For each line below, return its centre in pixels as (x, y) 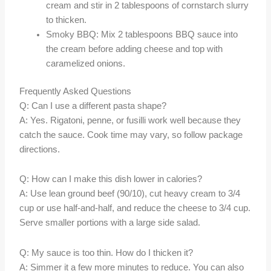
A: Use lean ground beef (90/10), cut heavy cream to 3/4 (130, 194)
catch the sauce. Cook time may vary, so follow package (131, 135)
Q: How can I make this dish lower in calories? (111, 179)
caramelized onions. (86, 63)
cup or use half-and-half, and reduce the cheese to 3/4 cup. (135, 208)
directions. (40, 149)
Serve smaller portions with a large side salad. (110, 223)
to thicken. (67, 20)
